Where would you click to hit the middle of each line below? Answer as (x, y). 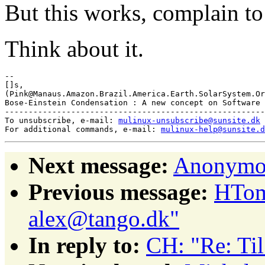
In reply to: (84, 245)
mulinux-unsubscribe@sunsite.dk (189, 120)
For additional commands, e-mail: (83, 129)
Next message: (98, 165)
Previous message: (118, 192)
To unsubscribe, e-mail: (62, 120)
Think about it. (74, 49)
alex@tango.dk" (104, 218)
